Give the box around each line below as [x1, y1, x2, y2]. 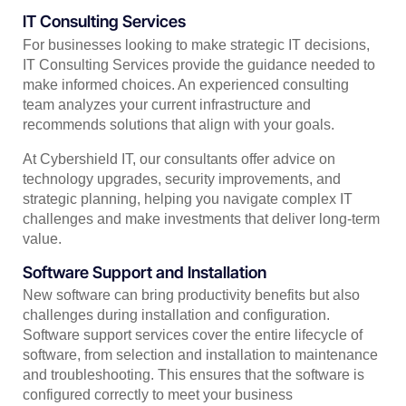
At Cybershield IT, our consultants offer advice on [23, 150, 335, 167]
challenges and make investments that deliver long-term [23, 210, 380, 227]
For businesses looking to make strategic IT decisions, [23, 36, 370, 53]
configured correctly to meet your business [23, 387, 293, 403]
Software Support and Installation [23, 262, 266, 282]
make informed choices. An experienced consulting [23, 76, 349, 92]
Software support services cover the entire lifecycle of [23, 327, 362, 343]
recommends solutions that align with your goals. [23, 116, 334, 132]
